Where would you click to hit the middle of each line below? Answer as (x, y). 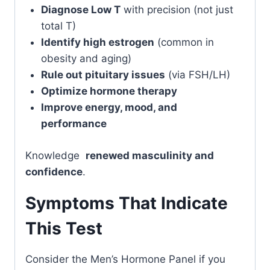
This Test (64, 228)
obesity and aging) (86, 58)
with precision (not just (177, 10)
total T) (58, 26)
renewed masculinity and (150, 155)
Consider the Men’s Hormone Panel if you (125, 259)
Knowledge (55, 155)
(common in (184, 42)
